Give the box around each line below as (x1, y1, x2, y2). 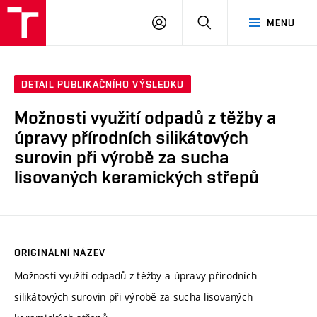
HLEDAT (211, 16, 248, 28)
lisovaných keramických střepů (14, 166, 259, 188)
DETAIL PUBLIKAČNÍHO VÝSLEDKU (21, 79, 185, 91)
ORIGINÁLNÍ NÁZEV (14, 246, 105, 258)
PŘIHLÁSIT (166, 16, 217, 28)
